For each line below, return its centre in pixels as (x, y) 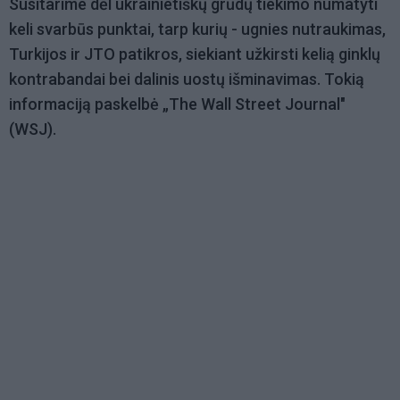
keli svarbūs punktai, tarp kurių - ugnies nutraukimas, (197, 29)
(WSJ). (33, 129)
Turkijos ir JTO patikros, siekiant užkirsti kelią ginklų (195, 54)
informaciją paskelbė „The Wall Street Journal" (177, 104)
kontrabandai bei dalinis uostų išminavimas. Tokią (187, 79)
